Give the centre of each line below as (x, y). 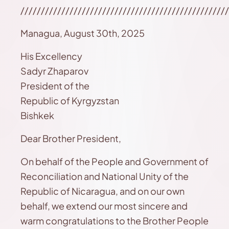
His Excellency (51, 56)
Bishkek (37, 115)
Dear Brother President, (71, 138)
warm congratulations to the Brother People (114, 221)
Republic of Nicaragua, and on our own (102, 191)
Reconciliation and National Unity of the (105, 176)
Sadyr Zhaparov (54, 71)
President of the (55, 86)
